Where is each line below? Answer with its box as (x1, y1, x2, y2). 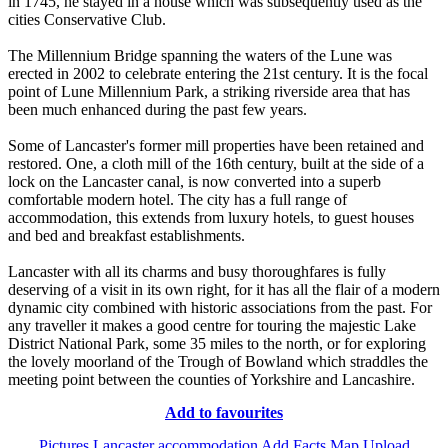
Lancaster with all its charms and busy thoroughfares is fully (8, 262, 386, 280)
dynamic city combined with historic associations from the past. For (8, 298, 432, 316)
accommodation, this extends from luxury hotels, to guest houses (8, 208, 414, 226)
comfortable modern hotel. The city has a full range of (8, 190, 347, 208)
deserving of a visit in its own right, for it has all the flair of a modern (8, 280, 440, 298)
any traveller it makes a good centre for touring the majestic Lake (8, 316, 416, 334)
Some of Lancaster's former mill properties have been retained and (8, 136, 424, 154)
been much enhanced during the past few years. (8, 100, 307, 118)
